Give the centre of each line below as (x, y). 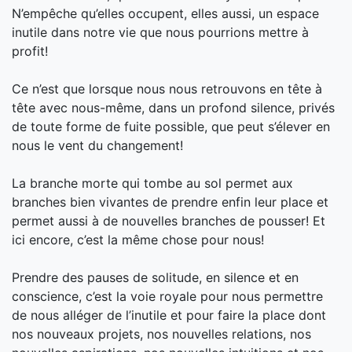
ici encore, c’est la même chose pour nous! (138, 239)
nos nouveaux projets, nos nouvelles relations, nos (161, 334)
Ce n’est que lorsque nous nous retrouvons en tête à (167, 88)
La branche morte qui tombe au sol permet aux (152, 183)
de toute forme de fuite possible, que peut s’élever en (171, 126)
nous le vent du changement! (97, 145)
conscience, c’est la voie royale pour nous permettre (167, 296)
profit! (30, 51)
